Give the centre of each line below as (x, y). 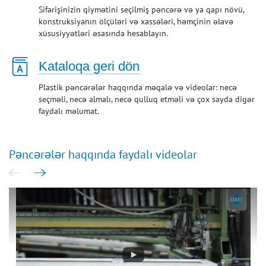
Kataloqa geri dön (89, 66)
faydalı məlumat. (69, 111)
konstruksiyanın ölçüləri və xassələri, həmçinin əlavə (136, 21)
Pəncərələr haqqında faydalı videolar (103, 154)
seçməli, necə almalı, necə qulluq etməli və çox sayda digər (147, 99)
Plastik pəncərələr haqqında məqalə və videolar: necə (138, 87)
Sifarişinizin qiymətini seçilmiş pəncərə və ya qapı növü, (141, 9)
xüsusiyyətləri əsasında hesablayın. (103, 33)
